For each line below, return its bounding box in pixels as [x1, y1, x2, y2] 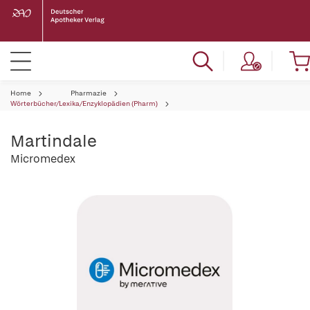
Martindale [10, 130, 97, 152]
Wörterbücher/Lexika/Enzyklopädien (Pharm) [10, 99, 158, 108]
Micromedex [10, 152, 75, 166]
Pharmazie [71, 89, 107, 98]
